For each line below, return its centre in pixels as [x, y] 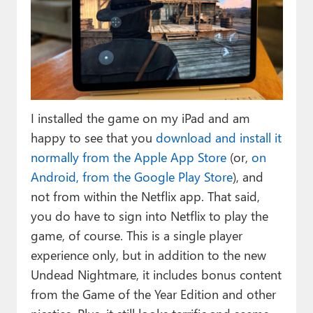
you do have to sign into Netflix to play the [149, 215]
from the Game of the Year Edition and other [153, 293]
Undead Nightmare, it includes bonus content [156, 274]
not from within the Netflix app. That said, [145, 196]
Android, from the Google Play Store [131, 176]
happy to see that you [93, 137]
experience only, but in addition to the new [148, 254]
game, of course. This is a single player [136, 235]
